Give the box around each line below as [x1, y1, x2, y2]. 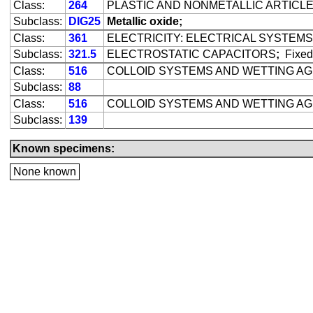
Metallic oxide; [107, 15, 182, 27]
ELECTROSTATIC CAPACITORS [107, 48, 276, 60]
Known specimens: [13, 143, 115, 154]
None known [13, 166, 76, 177]
